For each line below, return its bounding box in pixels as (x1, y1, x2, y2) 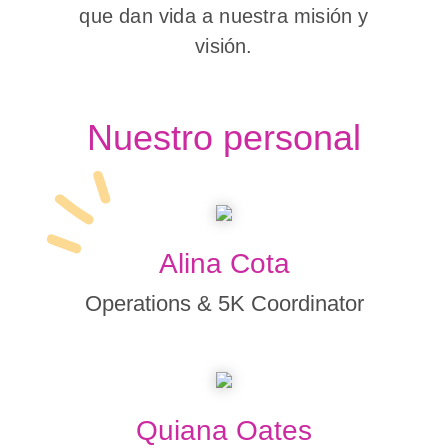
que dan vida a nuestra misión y (79, 5, 369, 27)
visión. (195, 35, 253, 57)
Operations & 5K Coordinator (84, 291, 364, 316)
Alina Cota (158, 248, 290, 279)
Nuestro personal (87, 117, 361, 158)
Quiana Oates (136, 415, 312, 446)
